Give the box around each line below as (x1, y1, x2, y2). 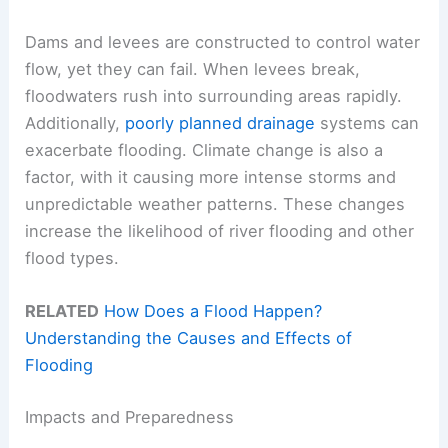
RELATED (25, 301, 100, 322)
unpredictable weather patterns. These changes (25, 194, 406, 215)
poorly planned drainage (125, 113, 316, 134)
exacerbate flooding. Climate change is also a (25, 140, 384, 161)
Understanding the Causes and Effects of (25, 328, 353, 349)
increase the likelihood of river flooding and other (25, 221, 415, 242)
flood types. (25, 248, 120, 269)
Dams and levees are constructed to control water (25, 32, 421, 53)
